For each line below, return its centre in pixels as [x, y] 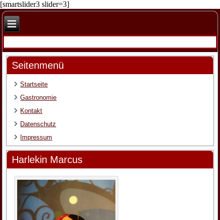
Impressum [36, 137]
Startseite [34, 84]
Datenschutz [38, 124]
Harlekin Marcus [47, 160]
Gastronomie [39, 98]
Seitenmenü [38, 66]
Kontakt [31, 111]
